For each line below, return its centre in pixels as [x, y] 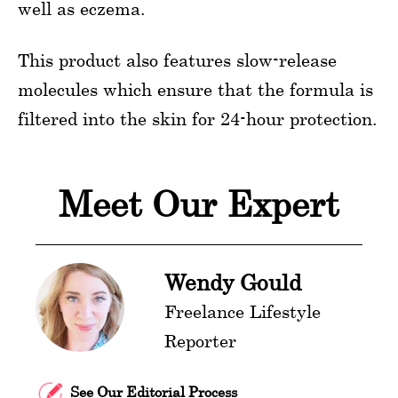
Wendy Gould [233, 282]
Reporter [200, 340]
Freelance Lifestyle [243, 311]
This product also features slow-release [177, 60]
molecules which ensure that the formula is [195, 89]
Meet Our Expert [199, 203]
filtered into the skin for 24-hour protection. [198, 118]
